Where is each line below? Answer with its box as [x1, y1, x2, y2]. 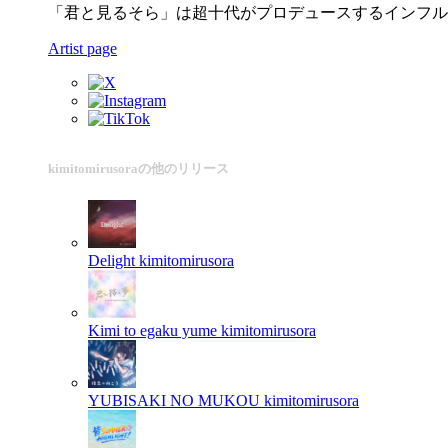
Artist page [48, 39, 117, 57]
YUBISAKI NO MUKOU [88, 391, 260, 409]
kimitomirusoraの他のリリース [48, 160, 229, 176]
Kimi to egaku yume [88, 321, 217, 339]
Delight [88, 251, 135, 269]
